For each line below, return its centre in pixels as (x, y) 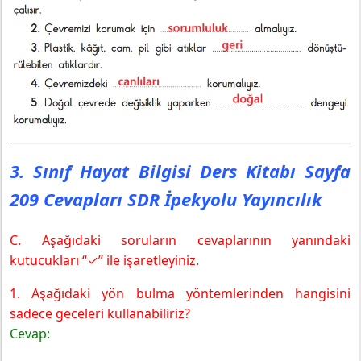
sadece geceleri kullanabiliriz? (100, 314)
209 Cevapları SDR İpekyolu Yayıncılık (166, 199)
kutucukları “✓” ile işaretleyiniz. (104, 261)
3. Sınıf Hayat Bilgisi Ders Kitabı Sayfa (180, 171)
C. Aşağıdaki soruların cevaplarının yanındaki (180, 241)
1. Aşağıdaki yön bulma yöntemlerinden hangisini (180, 294)
